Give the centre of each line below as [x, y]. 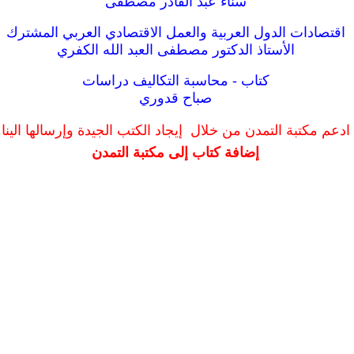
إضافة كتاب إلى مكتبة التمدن [175, 153]
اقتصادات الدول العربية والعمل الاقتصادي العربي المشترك [175, 32]
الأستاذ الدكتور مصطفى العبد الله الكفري [175, 50]
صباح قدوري [175, 98]
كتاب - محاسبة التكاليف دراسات [175, 81]
